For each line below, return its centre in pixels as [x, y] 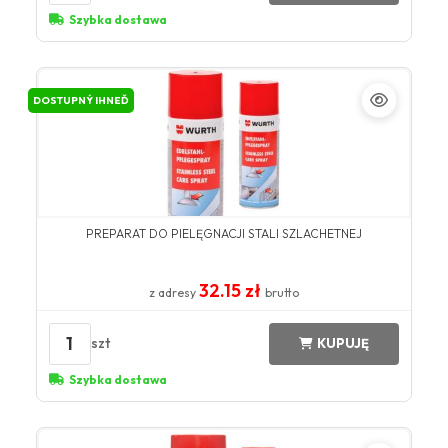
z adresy [174, 292]
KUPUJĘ [343, 343]
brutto [282, 292]
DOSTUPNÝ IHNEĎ [80, 100]
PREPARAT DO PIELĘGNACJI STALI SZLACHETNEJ [224, 233]
